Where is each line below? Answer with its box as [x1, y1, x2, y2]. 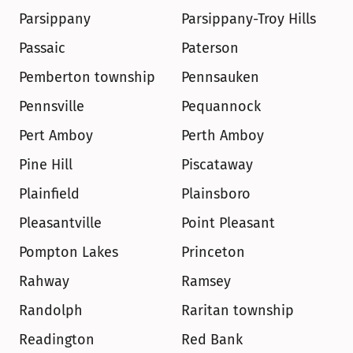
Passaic [19, 39, 65, 57]
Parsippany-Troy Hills [181, 10, 316, 28]
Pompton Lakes [19, 243, 118, 261]
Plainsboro [181, 185, 251, 203]
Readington [19, 331, 95, 348]
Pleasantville [19, 214, 102, 232]
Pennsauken [181, 69, 259, 86]
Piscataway [181, 156, 253, 173]
